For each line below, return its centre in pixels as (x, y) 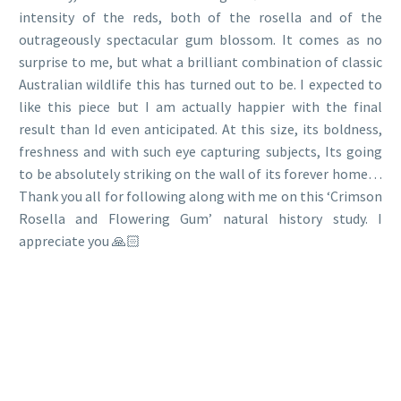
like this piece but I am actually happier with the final (200, 107)
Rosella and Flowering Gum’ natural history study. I (200, 219)
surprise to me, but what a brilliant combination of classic (200, 62)
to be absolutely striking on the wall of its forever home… (200, 174)
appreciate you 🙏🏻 (80, 241)
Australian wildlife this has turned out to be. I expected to (200, 85)
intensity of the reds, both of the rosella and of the (200, 17)
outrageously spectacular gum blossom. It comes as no (200, 40)
